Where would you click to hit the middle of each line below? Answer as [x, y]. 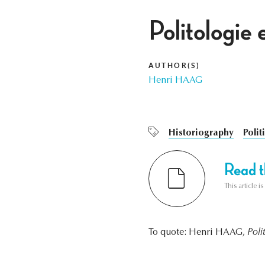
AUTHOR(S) [174, 66]
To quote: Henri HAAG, [198, 233]
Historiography [201, 133]
